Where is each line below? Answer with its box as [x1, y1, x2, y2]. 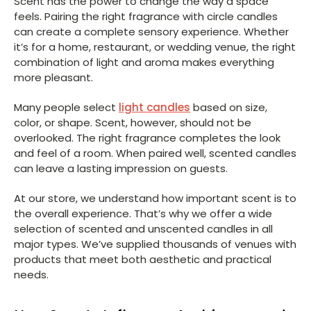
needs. [14, 267, 49, 282]
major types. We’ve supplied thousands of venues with [14, 236, 296, 251]
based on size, [190, 99, 267, 115]
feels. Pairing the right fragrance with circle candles [14, 8, 278, 24]
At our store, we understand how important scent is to [14, 190, 296, 205]
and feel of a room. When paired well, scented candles [14, 145, 296, 160]
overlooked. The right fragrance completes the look [14, 130, 280, 145]
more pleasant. [14, 69, 93, 85]
